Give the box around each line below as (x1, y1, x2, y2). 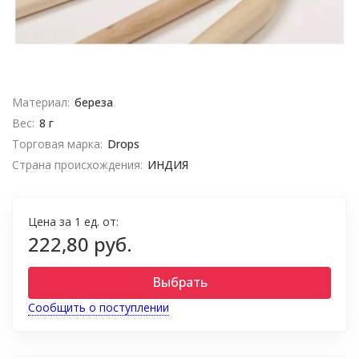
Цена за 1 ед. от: (28, 214, 119, 229)
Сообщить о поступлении (28, 300, 169, 315)
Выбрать (151, 273, 208, 291)
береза (74, 95, 113, 110)
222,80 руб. (28, 231, 132, 257)
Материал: (12, 95, 70, 110)
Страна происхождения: (12, 157, 143, 172)
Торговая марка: (12, 136, 103, 151)
